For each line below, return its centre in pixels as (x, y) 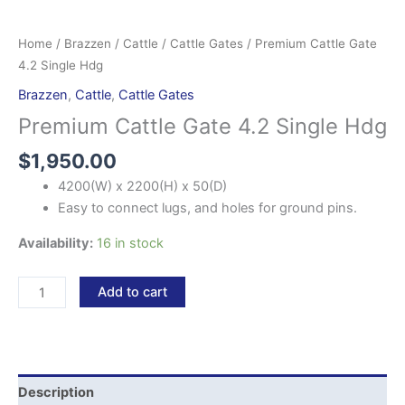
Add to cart (132, 292)
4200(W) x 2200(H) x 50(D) (142, 187)
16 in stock (130, 243)
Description (56, 392)
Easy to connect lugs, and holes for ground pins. (207, 208)
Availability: (56, 243)
